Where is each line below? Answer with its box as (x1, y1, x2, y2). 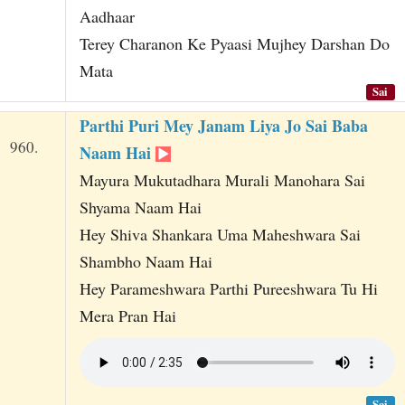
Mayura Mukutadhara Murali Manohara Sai (79, 169, 365, 192)
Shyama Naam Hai (79, 196, 202, 219)
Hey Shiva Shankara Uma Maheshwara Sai (79, 223, 361, 246)
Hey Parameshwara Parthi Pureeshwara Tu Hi (79, 278, 378, 300)
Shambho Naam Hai (79, 250, 212, 273)
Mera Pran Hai (79, 305, 176, 327)
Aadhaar (79, 5, 135, 27)
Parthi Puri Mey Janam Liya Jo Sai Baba (79, 114, 368, 138)
